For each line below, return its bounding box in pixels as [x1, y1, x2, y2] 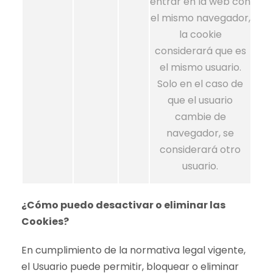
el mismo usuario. [159, 60, 241, 74]
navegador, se [166, 126, 234, 140]
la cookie [179, 27, 222, 41]
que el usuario [168, 93, 233, 107]
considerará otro [160, 143, 241, 157]
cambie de [174, 110, 226, 124]
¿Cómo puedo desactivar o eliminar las [21, 198, 225, 212]
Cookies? [21, 214, 69, 229]
